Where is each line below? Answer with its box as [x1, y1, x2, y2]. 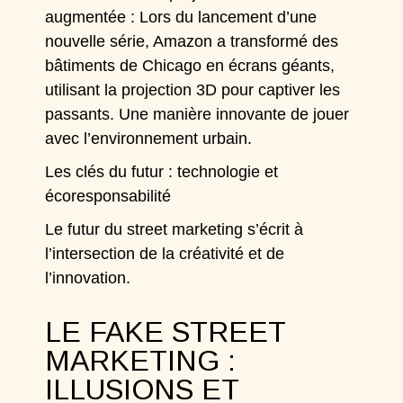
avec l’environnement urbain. [45, 130, 257, 148]
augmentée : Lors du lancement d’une [45, 8, 318, 26]
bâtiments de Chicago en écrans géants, [45, 57, 336, 75]
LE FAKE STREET [45, 316, 286, 348]
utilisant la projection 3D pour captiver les [45, 81, 341, 99]
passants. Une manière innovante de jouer [45, 105, 350, 123]
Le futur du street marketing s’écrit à [45, 220, 304, 238]
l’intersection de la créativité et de [45, 245, 285, 263]
